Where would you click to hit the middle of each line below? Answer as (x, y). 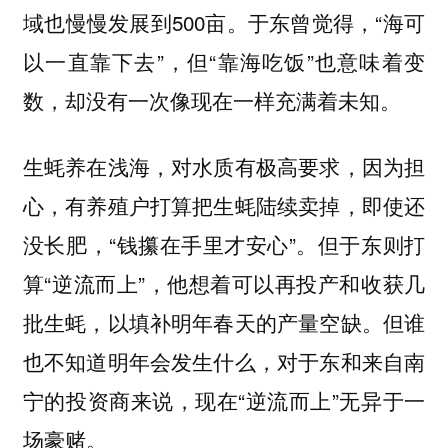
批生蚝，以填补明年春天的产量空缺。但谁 (224, 322)
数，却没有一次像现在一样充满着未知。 (211, 99)
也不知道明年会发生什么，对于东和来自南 (224, 361)
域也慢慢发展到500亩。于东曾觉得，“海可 (224, 21)
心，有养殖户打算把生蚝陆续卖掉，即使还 (224, 205)
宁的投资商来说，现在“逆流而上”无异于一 (224, 400)
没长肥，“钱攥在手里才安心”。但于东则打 (224, 244)
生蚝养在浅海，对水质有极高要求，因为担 (224, 166)
